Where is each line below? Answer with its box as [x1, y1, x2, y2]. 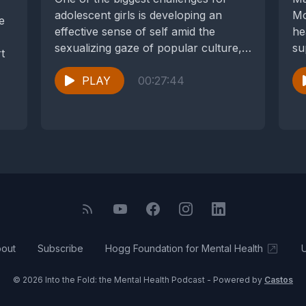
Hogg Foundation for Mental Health [105, 242, 263, 254]
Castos [264, 275, 293, 285]
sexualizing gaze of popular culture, [55, 41, 242, 55]
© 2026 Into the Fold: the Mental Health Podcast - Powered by [13, 275, 264, 285]
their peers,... [55, 57, 122, 71]
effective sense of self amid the [55, 25, 215, 38]
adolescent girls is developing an [55, 8, 222, 22]
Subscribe [38, 242, 83, 254]
